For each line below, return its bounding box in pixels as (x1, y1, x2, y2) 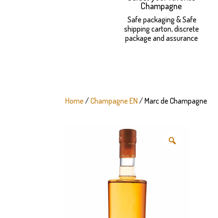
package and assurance (125, 33, 198, 43)
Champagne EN (91, 96, 138, 106)
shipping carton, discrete (124, 23, 199, 34)
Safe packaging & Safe (126, 14, 197, 24)
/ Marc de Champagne (138, 96, 208, 106)
